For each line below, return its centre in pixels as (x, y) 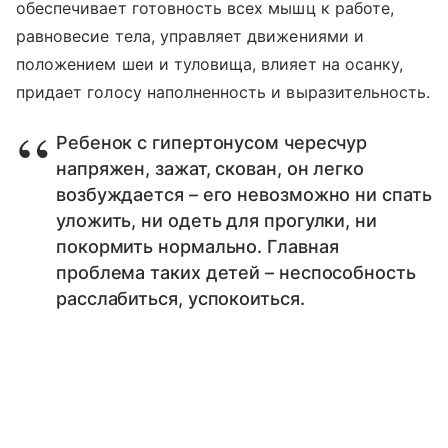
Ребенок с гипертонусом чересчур (212, 143)
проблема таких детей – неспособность (236, 273)
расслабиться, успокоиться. (180, 299)
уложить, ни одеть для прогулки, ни (216, 221)
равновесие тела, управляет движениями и (190, 36)
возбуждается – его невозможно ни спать (244, 195)
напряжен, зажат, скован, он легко (210, 169)
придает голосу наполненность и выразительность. (223, 92)
